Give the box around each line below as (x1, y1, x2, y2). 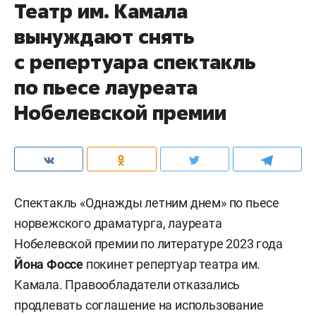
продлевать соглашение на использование (14, 297, 264, 312)
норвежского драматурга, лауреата (14, 215, 222, 231)
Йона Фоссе (14, 256, 83, 272)
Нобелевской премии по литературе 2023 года (14, 236, 283, 251)
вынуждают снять (14, 23, 195, 49)
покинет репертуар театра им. (83, 256, 261, 272)
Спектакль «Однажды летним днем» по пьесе (14, 195, 279, 210)
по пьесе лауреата (14, 73, 197, 100)
